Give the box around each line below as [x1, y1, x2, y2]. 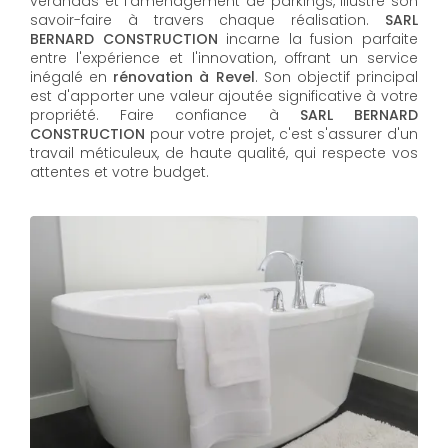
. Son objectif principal [254, 67, 419, 87]
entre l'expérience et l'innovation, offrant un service [30, 48, 418, 68]
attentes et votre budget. [30, 162, 209, 182]
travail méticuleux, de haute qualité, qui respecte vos [30, 143, 418, 163]
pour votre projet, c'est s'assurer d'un [149, 124, 419, 144]
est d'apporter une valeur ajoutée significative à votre [30, 86, 418, 106]
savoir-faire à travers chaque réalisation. [30, 10, 370, 30]
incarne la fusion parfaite [226, 29, 419, 49]
